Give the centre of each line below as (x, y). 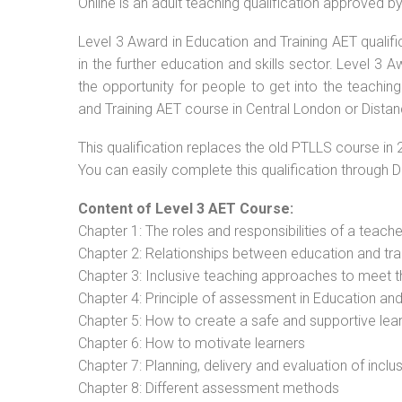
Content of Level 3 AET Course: (186, 209)
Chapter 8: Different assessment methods (209, 388)
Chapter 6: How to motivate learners (192, 343)
